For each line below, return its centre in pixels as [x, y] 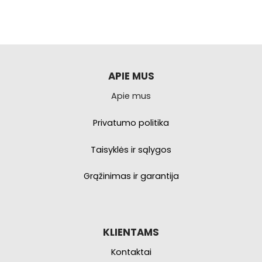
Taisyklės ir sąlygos [131, 149]
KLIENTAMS [131, 232]
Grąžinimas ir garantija [131, 176]
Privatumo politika [131, 123]
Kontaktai [131, 252]
